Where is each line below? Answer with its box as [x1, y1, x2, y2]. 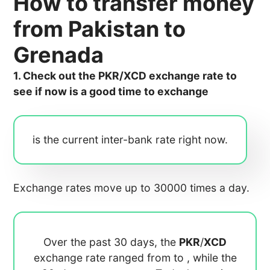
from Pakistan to [13, 16, 186, 42]
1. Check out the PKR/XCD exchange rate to [13, 69, 237, 82]
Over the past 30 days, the [43, 236, 179, 248]
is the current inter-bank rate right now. [33, 133, 228, 146]
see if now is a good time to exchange [13, 85, 209, 98]
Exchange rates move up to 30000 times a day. [13, 181, 250, 194]
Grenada [13, 42, 104, 68]
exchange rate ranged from [33, 251, 174, 264]
